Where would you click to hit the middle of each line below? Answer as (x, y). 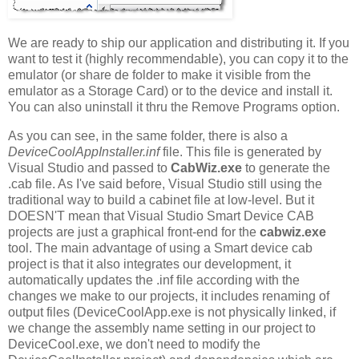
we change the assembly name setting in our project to (162, 328)
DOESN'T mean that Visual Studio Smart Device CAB (161, 216)
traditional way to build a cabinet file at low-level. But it (161, 200)
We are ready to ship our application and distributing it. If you (179, 42)
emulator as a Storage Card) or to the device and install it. (170, 91)
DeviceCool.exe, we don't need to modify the (134, 344)
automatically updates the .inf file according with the (154, 280)
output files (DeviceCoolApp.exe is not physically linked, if (172, 312)
